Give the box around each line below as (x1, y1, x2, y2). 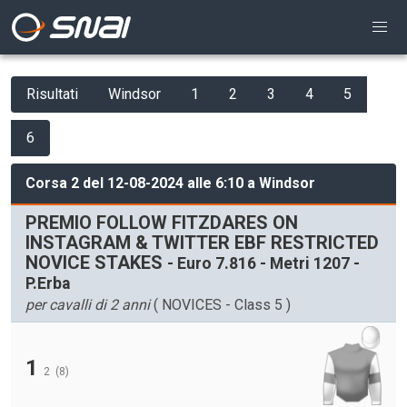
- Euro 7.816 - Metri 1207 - (167, 254, 360, 273)
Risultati (26, 85, 78, 103)
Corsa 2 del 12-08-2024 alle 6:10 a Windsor (25, 174, 315, 192)
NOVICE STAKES (25, 252, 167, 273)
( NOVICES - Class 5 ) (150, 296, 291, 313)
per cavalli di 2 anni (25, 296, 150, 313)
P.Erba (25, 274, 70, 293)
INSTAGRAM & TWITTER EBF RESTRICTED (25, 232, 379, 253)
